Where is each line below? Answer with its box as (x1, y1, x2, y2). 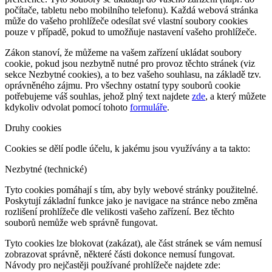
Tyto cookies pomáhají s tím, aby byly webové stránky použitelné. (5, 185, 258, 195)
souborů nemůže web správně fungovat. (5, 217, 158, 228)
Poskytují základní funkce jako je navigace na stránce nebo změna (5, 195, 257, 206)
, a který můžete (205, 91, 266, 101)
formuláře (130, 102, 167, 112)
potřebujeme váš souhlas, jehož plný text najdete (5, 91, 192, 101)
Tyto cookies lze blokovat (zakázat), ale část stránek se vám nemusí (5, 238, 262, 248)
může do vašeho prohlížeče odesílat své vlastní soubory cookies (5, 16, 248, 26)
